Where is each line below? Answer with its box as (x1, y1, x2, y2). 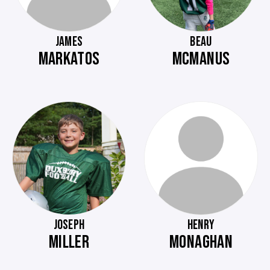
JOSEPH (53, 217, 85, 233)
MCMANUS (172, 48, 230, 70)
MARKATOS (38, 48, 100, 70)
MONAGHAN (169, 231, 233, 253)
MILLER (48, 231, 90, 253)
